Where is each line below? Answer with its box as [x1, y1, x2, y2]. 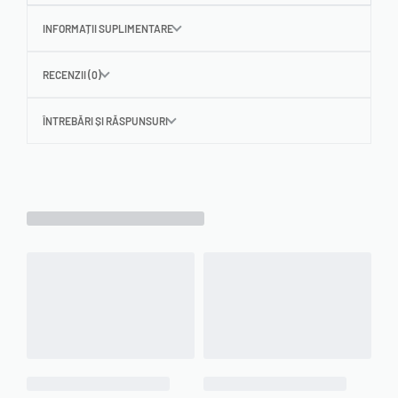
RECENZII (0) [43, 68, 101, 81]
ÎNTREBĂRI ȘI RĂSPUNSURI [43, 114, 168, 127]
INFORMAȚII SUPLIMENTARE [43, 21, 173, 35]
